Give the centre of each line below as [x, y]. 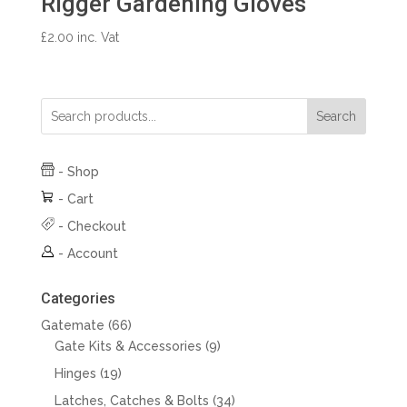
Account [92, 254]
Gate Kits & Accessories [128, 347]
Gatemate [72, 326]
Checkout [96, 227]
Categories [78, 299]
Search [337, 117]
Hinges [75, 374]
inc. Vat [98, 38]
